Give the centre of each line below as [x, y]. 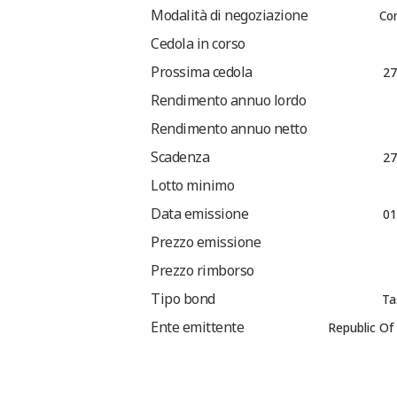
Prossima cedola [202, 72]
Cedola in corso [198, 44]
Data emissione [199, 214]
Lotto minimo [192, 186]
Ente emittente [197, 327]
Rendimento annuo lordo [228, 101]
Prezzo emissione [206, 242]
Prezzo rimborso [202, 271]
